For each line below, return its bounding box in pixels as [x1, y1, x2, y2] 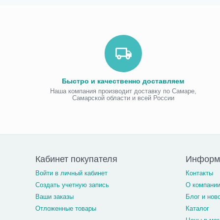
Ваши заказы [35, 193, 74, 200]
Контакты [186, 169, 214, 177]
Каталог [186, 205, 210, 212]
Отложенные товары [35, 205, 97, 212]
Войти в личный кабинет [35, 169, 108, 177]
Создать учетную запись [35, 181, 110, 189]
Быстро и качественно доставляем [62, 77, 185, 85]
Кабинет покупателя [35, 154, 117, 164]
